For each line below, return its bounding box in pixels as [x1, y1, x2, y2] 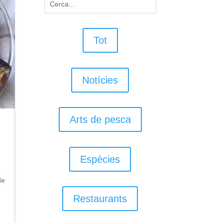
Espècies [80, 153, 120, 165]
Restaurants [73, 193, 127, 205]
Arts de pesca [69, 114, 131, 125]
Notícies [82, 74, 118, 86]
